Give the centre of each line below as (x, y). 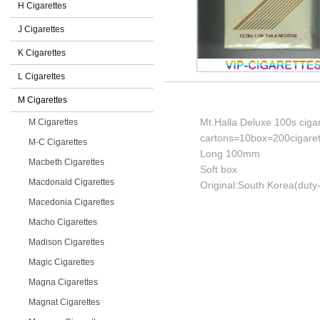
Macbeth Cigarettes (66, 162)
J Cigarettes (41, 29)
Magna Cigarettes (63, 282)
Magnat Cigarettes (64, 302)
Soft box (219, 169)
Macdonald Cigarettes (71, 182)
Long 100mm (230, 154)
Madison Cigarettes (66, 242)
